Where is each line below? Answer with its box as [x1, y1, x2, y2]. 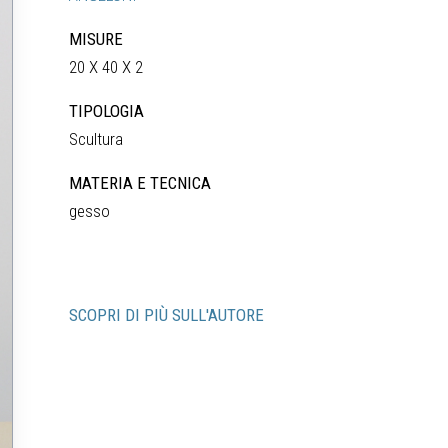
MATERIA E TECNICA [69, 173, 212, 193]
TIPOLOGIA [69, 101, 145, 121]
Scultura [69, 129, 124, 149]
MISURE [69, 29, 124, 49]
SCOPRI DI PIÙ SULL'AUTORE [69, 305, 265, 325]
